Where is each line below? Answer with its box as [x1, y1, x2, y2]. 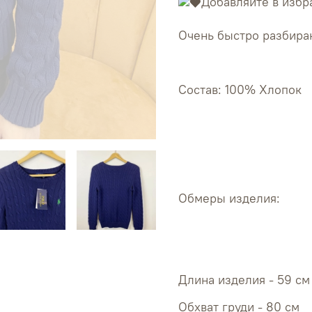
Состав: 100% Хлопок [178, 81, 302, 98]
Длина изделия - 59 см [178, 272, 310, 288]
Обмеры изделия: [178, 190, 280, 207]
